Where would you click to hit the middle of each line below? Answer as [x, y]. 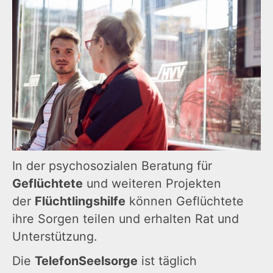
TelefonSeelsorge [86, 261]
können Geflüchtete [185, 201]
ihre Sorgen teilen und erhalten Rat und [126, 219]
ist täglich [167, 261]
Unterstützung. [55, 237]
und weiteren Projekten [152, 184]
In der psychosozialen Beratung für [112, 166]
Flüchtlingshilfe [80, 201]
